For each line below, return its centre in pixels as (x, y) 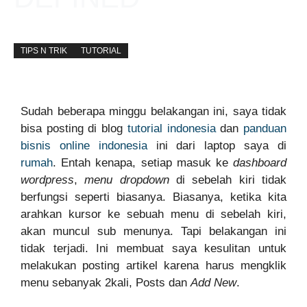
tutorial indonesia (171, 128)
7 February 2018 (143, 29)
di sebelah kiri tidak (228, 180)
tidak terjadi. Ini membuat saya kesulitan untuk (153, 248)
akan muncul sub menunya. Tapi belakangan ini (153, 231)
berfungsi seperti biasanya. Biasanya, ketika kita (153, 197)
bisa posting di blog (74, 128)
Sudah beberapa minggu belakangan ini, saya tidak (153, 111)
